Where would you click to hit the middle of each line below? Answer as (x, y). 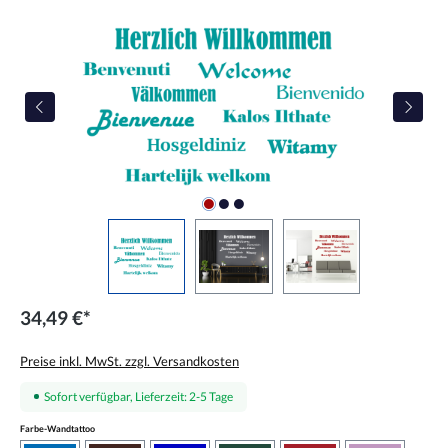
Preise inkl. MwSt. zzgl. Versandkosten (129, 361)
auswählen (116, 427)
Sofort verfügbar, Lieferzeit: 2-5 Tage (138, 396)
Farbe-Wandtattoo (57, 428)
